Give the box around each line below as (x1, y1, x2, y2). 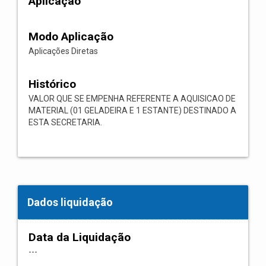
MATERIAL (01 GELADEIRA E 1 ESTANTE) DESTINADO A (28, 106, 236, 115)
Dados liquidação (27, 196, 113, 208)
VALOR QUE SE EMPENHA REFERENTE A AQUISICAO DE (28, 94, 236, 103)
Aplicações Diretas (28, 46, 98, 56)
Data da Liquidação (28, 230, 131, 244)
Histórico (28, 77, 76, 91)
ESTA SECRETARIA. (28, 118, 102, 127)
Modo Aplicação (28, 30, 113, 43)
